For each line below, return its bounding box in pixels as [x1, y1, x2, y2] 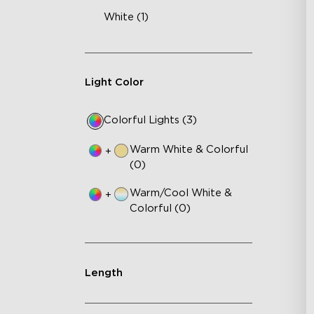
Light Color [84, 77, 144, 88]
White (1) [104, 11, 149, 22]
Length [84, 267, 123, 278]
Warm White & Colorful [129, 144, 248, 155]
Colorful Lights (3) [104, 114, 198, 125]
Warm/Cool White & [129, 188, 232, 199]
